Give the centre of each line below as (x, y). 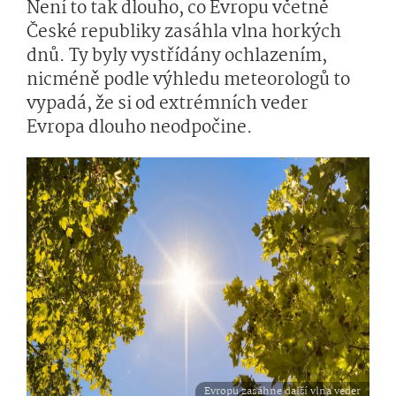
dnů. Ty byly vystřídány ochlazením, (177, 57)
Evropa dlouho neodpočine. (140, 128)
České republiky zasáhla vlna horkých (184, 33)
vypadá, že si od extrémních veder (168, 104)
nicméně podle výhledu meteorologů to (188, 80)
